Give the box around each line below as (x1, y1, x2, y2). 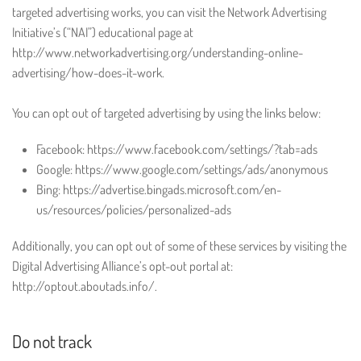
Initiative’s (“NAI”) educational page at (12, 24, 193, 40)
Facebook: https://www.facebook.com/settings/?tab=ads (36, 141, 317, 157)
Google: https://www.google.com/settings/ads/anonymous (36, 161, 328, 177)
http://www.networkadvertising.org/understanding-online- (12, 44, 303, 60)
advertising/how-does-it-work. (12, 64, 164, 81)
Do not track (12, 330, 92, 352)
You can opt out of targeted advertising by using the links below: (12, 105, 321, 121)
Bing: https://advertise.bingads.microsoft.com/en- (36, 181, 281, 197)
